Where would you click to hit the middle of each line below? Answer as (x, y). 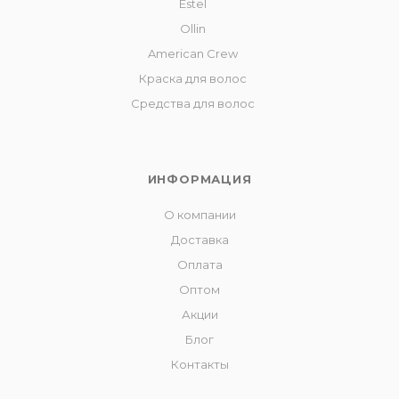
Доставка (199, 240)
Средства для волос (192, 104)
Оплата (199, 265)
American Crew (192, 54)
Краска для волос (192, 79)
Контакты (199, 365)
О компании (199, 215)
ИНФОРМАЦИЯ (199, 179)
